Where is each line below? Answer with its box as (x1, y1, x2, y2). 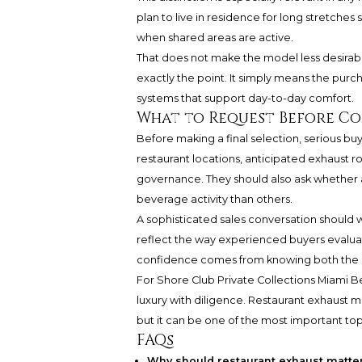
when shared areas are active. (136, 32, 293, 44)
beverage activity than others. (136, 193, 293, 206)
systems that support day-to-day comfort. (136, 92, 354, 105)
